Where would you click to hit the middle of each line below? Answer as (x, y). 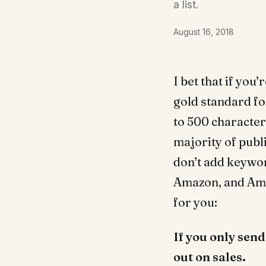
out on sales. (210, 257)
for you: (195, 202)
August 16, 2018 (204, 32)
